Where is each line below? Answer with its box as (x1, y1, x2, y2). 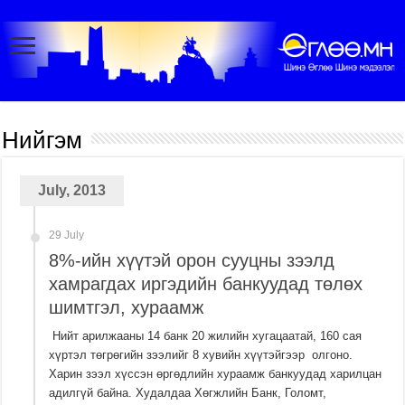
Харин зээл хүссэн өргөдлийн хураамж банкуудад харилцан (49, 367, 382, 381)
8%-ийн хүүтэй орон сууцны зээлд (49, 250, 335, 271)
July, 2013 (38, 183, 107, 199)
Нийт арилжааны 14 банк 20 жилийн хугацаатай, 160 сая (49, 329, 363, 344)
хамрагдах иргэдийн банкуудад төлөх (49, 274, 363, 295)
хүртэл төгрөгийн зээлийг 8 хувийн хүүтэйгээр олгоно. (49, 348, 353, 363)
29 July (49, 229, 85, 242)
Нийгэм (2, 127, 83, 155)
